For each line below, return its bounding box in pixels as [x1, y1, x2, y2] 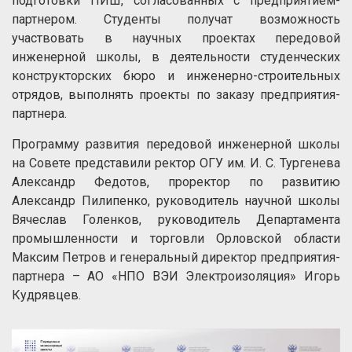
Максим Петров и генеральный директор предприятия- [12, 250, 340, 266]
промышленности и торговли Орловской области [12, 231, 340, 247]
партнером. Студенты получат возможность [12, 12, 340, 27]
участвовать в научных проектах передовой [12, 31, 340, 46]
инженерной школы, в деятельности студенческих [12, 49, 340, 65]
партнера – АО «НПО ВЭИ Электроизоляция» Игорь [12, 269, 340, 284]
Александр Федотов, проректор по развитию [12, 174, 340, 190]
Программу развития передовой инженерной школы [12, 137, 340, 152]
